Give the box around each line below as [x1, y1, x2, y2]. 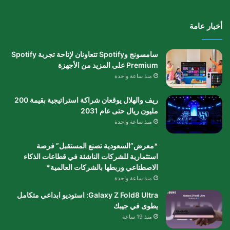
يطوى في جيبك [113, 201, 158, 210]
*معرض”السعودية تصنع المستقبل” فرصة [36, 141, 158, 150]
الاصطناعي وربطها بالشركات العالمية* [46, 162, 158, 171]
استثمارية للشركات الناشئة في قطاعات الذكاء [24, 151, 158, 161]
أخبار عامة [189, 21, 222, 31]
